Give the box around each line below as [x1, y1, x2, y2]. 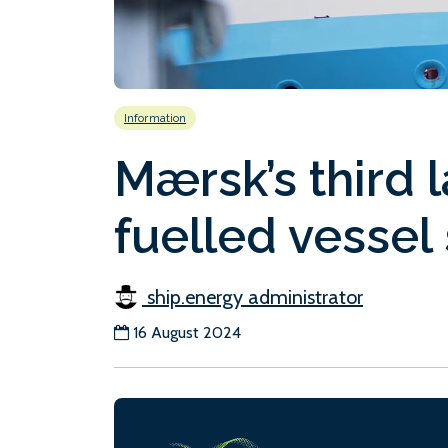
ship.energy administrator [142, 285, 363, 310]
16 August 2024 [133, 323, 241, 343]
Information [124, 111, 187, 126]
